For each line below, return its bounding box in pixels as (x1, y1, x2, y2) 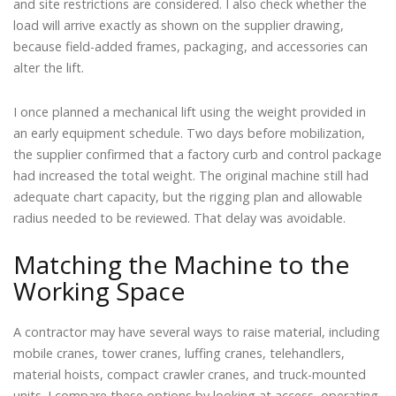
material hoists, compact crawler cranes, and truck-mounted (13, 366, 366, 384)
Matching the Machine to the (13, 247, 349, 282)
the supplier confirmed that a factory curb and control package (13, 145, 382, 163)
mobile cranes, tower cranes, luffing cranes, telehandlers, (13, 345, 345, 362)
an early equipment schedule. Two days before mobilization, (13, 124, 365, 141)
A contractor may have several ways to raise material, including (13, 324, 380, 341)
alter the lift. (13, 59, 84, 77)
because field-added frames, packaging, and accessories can (13, 38, 368, 56)
